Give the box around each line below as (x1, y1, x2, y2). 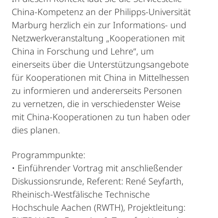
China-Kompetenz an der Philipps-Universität (12, 6, 191, 18)
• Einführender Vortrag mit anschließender (12, 162, 182, 174)
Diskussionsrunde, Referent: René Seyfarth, (12, 175, 183, 187)
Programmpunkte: (12, 149, 85, 161)
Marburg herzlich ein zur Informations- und (12, 19, 186, 31)
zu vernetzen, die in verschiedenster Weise (12, 98, 181, 109)
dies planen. (12, 124, 60, 136)
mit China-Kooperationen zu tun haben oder (12, 111, 190, 123)
